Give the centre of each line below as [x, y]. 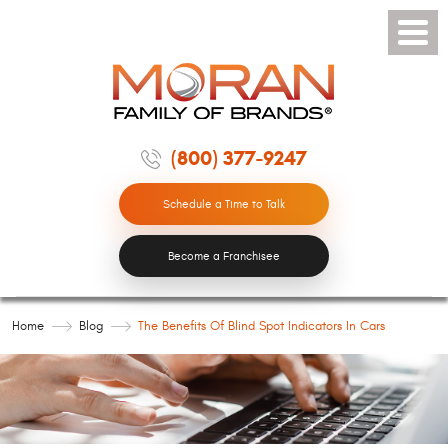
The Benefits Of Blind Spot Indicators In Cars [261, 325]
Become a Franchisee [224, 256]
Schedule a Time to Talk [224, 204]
